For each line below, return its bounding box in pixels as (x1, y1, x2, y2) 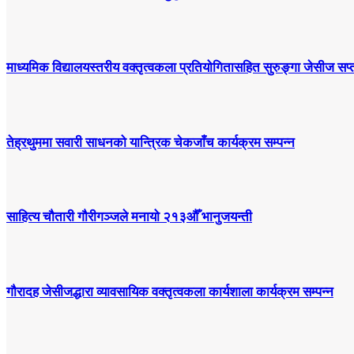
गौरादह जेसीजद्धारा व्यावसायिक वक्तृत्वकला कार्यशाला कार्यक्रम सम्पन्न (6, 284, 333, 300)
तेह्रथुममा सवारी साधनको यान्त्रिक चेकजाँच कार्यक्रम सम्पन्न (6, 134, 295, 150)
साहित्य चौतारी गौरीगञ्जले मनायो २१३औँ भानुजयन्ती (6, 209, 252, 225)
